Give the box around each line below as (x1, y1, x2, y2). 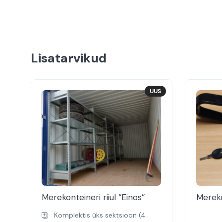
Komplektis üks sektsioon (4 (54, 211, 146, 220)
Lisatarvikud (31, 50, 107, 66)
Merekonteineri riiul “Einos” (42, 192, 145, 203)
